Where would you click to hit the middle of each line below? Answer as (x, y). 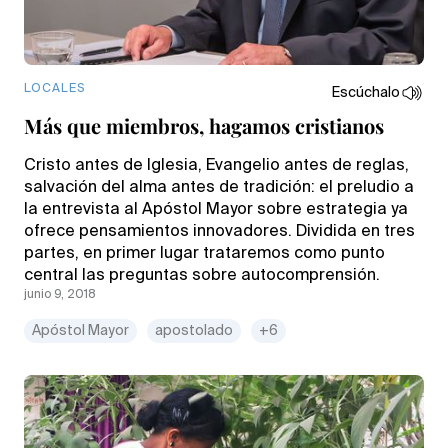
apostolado (194, 330)
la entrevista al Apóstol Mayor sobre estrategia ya (216, 209)
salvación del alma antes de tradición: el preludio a (219, 187)
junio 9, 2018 (60, 294)
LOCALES (54, 88)
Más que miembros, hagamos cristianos (204, 125)
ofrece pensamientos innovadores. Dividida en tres (219, 231)
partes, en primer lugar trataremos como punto (204, 253)
